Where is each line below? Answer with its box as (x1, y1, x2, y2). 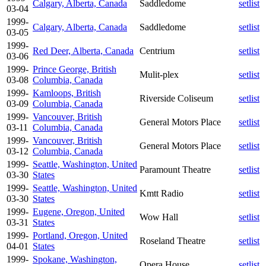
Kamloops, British (33, 87, 101, 98)
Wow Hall (140, 211, 178, 222)
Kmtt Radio (140, 188, 183, 198)
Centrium (140, 45, 175, 56)
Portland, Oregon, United (33, 230, 128, 240)
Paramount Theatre (140, 164, 211, 175)
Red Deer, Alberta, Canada (33, 45, 134, 56)
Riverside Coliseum (140, 93, 213, 103)
